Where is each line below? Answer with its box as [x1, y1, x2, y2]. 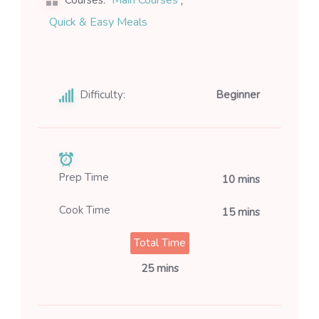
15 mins [222, 204, 260, 219]
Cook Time [59, 203, 110, 218]
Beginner [216, 88, 260, 103]
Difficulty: [80, 88, 125, 103]
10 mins [222, 172, 260, 187]
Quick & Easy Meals [49, 14, 147, 31]
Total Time [133, 236, 186, 251]
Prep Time [59, 170, 109, 185]
